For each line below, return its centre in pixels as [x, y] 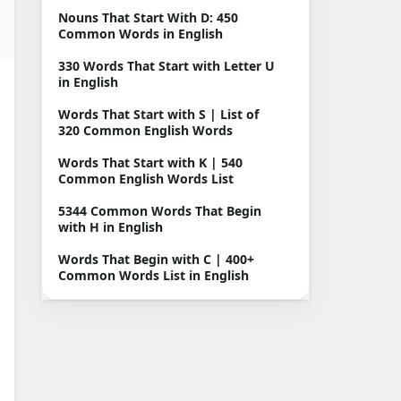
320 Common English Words [145, 130]
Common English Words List [146, 179]
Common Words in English [141, 34]
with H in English [111, 227]
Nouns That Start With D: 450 [148, 17]
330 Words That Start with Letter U [166, 66]
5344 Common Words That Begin [160, 211]
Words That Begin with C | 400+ [156, 259]
